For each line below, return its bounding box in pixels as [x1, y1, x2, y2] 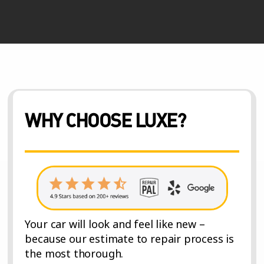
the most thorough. [25, 246, 124, 260]
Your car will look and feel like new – [25, 216, 205, 231]
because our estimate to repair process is [25, 231, 235, 246]
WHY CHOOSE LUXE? [25, 108, 186, 131]
